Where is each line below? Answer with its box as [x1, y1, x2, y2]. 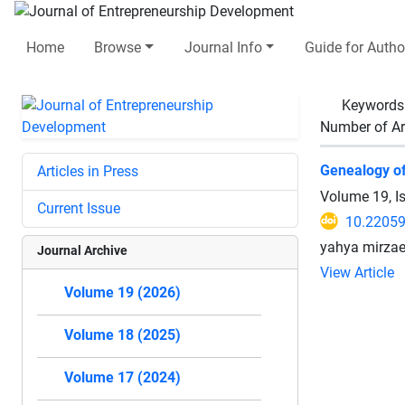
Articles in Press [37, 162, 138, 180]
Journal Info [184, 38, 262, 56]
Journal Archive [37, 242, 127, 258]
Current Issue [37, 199, 120, 217]
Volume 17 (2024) [64, 369, 181, 386]
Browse [94, 38, 142, 56]
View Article [320, 263, 394, 281]
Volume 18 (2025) [64, 326, 181, 344]
